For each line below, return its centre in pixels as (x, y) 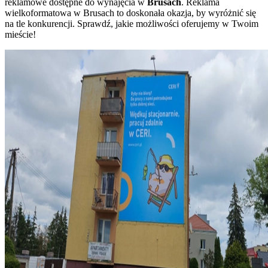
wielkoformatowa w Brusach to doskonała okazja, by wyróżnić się (130, 13)
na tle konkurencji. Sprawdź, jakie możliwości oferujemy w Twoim (132, 23)
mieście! (20, 34)
